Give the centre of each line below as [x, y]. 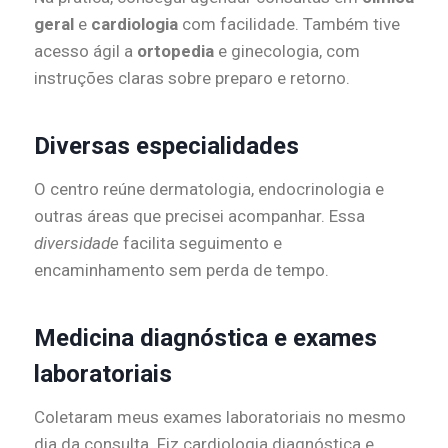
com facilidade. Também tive [289, 24]
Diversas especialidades [166, 146]
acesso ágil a [85, 51]
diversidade [76, 243]
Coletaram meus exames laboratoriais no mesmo [220, 417]
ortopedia [175, 51]
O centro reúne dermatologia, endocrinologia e [209, 189]
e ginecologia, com [287, 51]
